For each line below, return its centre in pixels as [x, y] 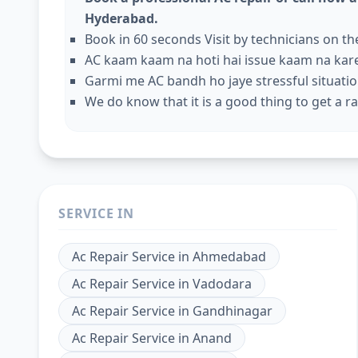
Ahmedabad [229, 257]
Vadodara [222, 284]
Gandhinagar [233, 311]
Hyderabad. [123, 18]
